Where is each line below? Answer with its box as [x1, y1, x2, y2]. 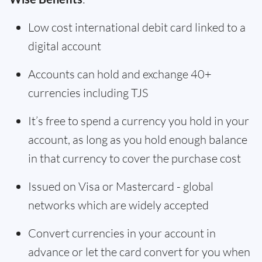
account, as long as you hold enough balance [28, 132, 247, 147]
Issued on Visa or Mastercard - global [28, 179, 213, 194]
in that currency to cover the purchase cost [28, 151, 241, 166]
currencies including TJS [28, 85, 150, 100]
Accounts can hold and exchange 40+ [28, 67, 212, 81]
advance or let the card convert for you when [28, 244, 250, 259]
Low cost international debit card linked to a [28, 20, 246, 35]
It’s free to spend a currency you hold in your [28, 113, 249, 128]
